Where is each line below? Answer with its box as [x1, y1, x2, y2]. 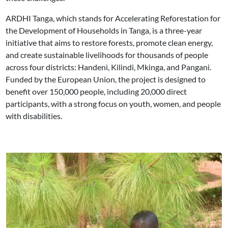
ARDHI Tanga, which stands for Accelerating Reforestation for [6, 13, 221, 23]
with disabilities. [6, 110, 63, 121]
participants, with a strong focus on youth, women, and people [6, 98, 221, 108]
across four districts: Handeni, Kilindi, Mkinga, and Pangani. [6, 62, 212, 72]
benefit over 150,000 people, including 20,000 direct [6, 86, 187, 96]
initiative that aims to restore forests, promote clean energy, [6, 37, 213, 47]
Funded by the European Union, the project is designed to [6, 74, 206, 84]
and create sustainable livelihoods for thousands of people [6, 49, 209, 60]
